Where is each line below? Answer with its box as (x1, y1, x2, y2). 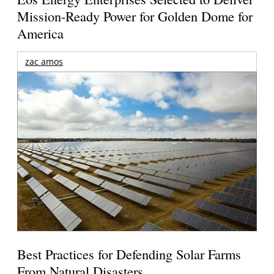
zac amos (25, 55, 64, 67)
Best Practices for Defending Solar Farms (17, 244, 242, 263)
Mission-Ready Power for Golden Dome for (17, 6, 253, 25)
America (17, 23, 64, 42)
